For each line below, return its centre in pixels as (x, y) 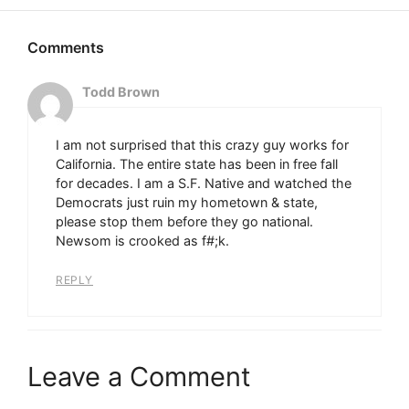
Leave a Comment (139, 377)
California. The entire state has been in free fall (197, 163)
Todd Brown (121, 91)
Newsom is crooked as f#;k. (142, 240)
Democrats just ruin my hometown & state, (187, 202)
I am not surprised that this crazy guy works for (202, 144)
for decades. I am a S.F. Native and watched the (204, 183)
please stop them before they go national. (184, 221)
